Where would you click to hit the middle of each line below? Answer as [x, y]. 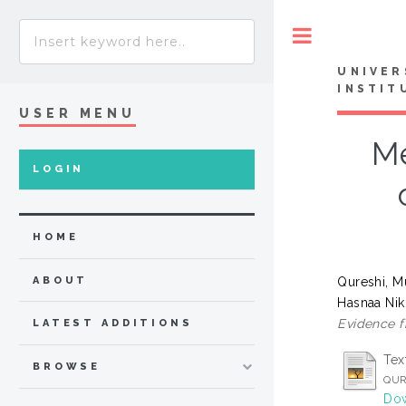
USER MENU [78, 113]
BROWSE [67, 367]
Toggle [349, 35]
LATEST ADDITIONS [113, 324]
